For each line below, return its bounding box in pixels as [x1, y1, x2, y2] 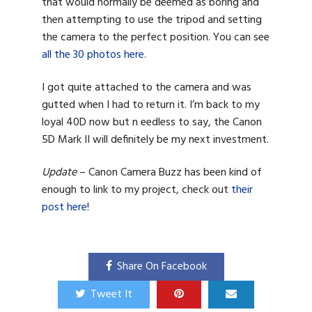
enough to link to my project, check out [42, 181, 231, 200]
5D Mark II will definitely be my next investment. [42, 131, 269, 149]
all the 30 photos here [42, 45, 144, 64]
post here [42, 198, 87, 217]
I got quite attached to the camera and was [42, 79, 251, 97]
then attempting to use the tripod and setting [42, 10, 262, 29]
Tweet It [91, 285, 132, 304]
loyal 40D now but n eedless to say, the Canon [42, 114, 262, 132]
